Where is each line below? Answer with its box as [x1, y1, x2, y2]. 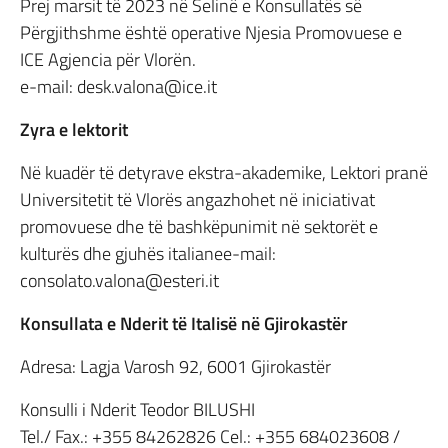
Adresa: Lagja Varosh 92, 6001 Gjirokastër [20, 353, 331, 380]
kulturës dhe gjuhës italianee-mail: [20, 240, 276, 267]
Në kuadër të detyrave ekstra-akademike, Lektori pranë [20, 159, 428, 186]
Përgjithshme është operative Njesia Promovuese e [20, 19, 402, 46]
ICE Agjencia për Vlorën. [20, 46, 196, 73]
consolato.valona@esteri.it [20, 267, 219, 294]
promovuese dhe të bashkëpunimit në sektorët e [20, 213, 378, 240]
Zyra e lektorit [20, 116, 128, 143]
